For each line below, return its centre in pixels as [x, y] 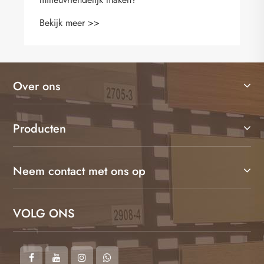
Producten [39, 128]
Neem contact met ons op [79, 171]
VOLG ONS [44, 213]
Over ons [37, 86]
